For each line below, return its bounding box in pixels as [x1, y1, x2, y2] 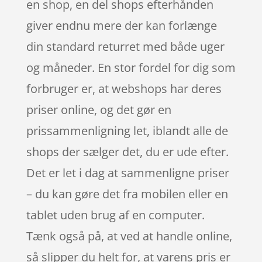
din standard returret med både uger [26, 38, 225, 54]
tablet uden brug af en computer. [26, 206, 205, 223]
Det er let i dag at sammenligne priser [26, 164, 229, 181]
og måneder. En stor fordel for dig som [26, 59, 236, 75]
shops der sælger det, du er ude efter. [26, 143, 229, 160]
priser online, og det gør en [26, 101, 171, 118]
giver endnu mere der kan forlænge [26, 17, 217, 33]
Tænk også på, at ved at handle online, [26, 227, 232, 244]
